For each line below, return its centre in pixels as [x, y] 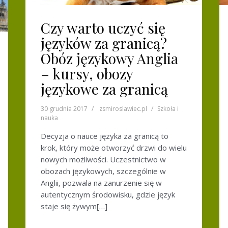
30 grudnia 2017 [64, 108]
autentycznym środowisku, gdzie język [108, 194]
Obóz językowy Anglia [109, 58]
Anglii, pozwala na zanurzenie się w [101, 182]
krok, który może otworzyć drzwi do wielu [114, 147]
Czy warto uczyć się [103, 27]
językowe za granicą [104, 89]
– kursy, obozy [87, 73]
